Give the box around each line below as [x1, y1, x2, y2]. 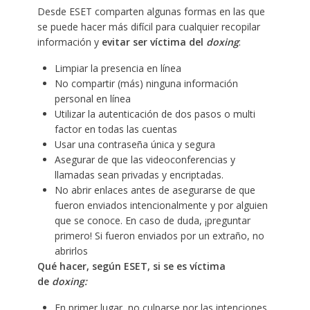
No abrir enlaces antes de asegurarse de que [54, 183, 255, 197]
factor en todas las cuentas [54, 122, 177, 136]
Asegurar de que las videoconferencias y [54, 152, 235, 166]
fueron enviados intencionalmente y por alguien [54, 198, 268, 212]
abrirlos [54, 244, 88, 257]
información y [37, 35, 102, 48]
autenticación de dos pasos [98, 107, 221, 120]
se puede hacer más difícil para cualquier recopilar [37, 19, 260, 33]
